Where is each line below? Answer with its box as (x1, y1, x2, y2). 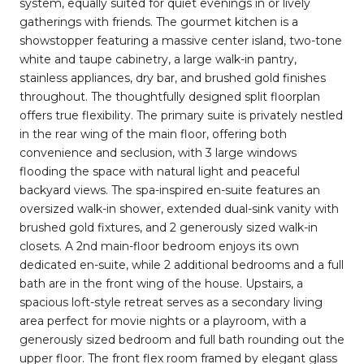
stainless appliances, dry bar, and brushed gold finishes (19, 70, 326, 85)
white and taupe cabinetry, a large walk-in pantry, (19, 51, 297, 67)
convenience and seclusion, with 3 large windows (19, 145, 297, 160)
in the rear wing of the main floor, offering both (19, 126, 287, 141)
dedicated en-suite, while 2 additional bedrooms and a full (19, 257, 344, 272)
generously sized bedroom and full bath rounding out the (19, 331, 344, 347)
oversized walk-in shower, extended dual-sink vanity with (19, 201, 339, 216)
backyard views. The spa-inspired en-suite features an (19, 182, 320, 197)
